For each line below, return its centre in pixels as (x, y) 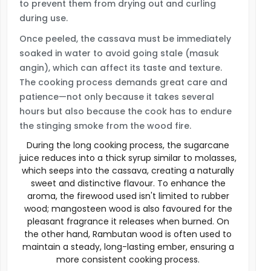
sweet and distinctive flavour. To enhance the (128, 183)
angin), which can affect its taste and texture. (121, 68)
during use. (44, 18)
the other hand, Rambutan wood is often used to (128, 234)
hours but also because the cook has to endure (126, 111)
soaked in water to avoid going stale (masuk (119, 53)
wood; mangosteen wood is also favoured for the (128, 209)
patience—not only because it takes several (117, 97)
